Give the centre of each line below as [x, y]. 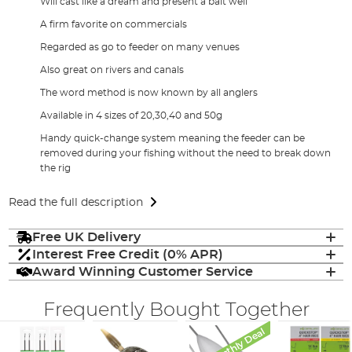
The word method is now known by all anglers [149, 92]
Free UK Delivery [87, 237]
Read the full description [76, 202]
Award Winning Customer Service [143, 271]
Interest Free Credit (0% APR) [128, 254]
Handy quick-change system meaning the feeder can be [173, 138]
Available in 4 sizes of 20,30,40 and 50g [132, 115]
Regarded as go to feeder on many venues [140, 47]
